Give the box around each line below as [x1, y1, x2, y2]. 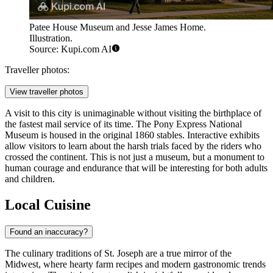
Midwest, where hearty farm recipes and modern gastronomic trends [5, 259, 266, 270]
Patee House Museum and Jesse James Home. [29, 22, 206, 33]
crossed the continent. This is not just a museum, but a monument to [5, 152, 264, 163]
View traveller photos [10, 87, 83, 97]
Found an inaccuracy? [10, 227, 88, 237]
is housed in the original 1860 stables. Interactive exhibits [38, 130, 260, 141]
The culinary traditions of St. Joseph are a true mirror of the [5, 248, 232, 259]
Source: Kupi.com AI [29, 44, 112, 55]
